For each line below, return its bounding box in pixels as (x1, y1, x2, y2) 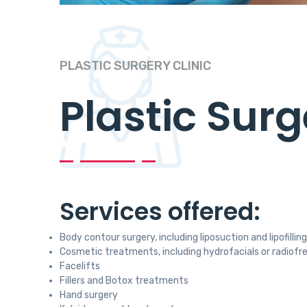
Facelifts (60, 260, 100, 273)
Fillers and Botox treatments (60, 275, 188, 287)
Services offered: (60, 195, 260, 229)
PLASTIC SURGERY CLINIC (60, 58, 211, 74)
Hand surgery (60, 289, 118, 302)
